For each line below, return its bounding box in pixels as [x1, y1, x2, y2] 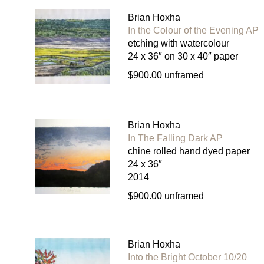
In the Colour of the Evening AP [127, 25, 259, 35]
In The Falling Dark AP [127, 133, 223, 144]
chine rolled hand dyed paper [127, 146, 250, 157]
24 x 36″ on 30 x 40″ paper [127, 51, 238, 61]
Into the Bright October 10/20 [127, 252, 247, 263]
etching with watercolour [127, 38, 229, 48]
